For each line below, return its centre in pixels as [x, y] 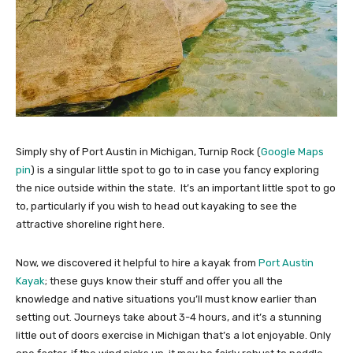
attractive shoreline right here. [91, 224]
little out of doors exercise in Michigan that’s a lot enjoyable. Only [173, 335]
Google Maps [292, 152]
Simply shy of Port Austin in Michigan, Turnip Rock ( [138, 152]
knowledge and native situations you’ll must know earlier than [166, 299]
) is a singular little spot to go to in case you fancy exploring [175, 170]
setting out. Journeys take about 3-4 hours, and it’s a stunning [169, 317]
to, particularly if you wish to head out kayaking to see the [156, 206]
